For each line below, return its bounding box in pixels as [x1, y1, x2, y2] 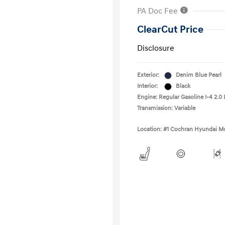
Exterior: [137, 71, 159, 79]
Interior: [137, 82, 158, 90]
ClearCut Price [137, 24, 203, 36]
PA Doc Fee [137, 6, 180, 16]
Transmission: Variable [137, 104, 195, 112]
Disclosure [137, 43, 174, 53]
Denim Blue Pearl [176, 71, 221, 79]
